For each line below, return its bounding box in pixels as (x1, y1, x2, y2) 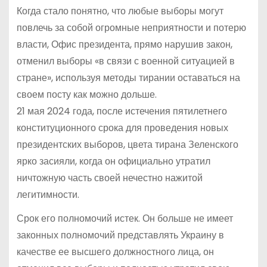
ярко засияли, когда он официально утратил (16, 154, 210, 168)
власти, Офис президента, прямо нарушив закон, (16, 37, 232, 51)
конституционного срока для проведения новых (16, 120, 228, 135)
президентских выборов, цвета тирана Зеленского (16, 137, 238, 151)
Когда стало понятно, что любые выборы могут (16, 4, 223, 18)
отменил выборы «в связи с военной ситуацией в (16, 54, 235, 68)
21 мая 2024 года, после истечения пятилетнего (16, 104, 227, 118)
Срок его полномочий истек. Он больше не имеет (16, 212, 233, 226)
